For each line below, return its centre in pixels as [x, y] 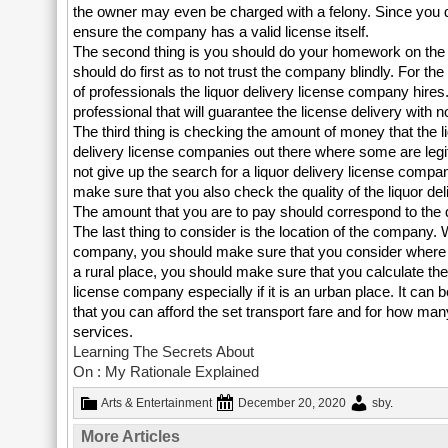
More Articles [131, 436]
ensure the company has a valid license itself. [221, 31]
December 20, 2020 [292, 403]
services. [103, 331]
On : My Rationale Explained [166, 371]
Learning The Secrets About [164, 351]
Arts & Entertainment [157, 403]
